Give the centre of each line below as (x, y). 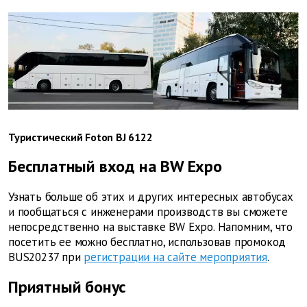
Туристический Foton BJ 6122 (81, 137)
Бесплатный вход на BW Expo (115, 167)
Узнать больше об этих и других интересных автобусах (151, 197)
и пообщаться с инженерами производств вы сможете (148, 212)
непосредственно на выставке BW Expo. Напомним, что (151, 227)
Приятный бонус (67, 287)
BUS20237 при (45, 257)
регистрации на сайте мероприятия (176, 257)
